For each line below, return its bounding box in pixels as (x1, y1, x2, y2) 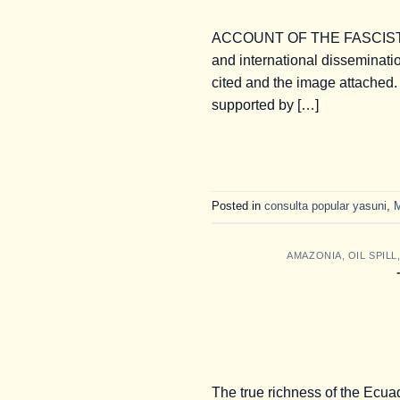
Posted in (212, 199, 264, 213)
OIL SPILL (347, 249, 397, 261)
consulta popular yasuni (264, 199, 387, 213)
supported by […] (212, 96, 319, 112)
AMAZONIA (287, 249, 342, 261)
